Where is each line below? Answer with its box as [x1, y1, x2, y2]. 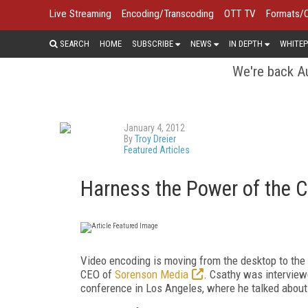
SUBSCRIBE [132, 38, 173, 49]
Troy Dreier [135, 133, 176, 144]
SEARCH [58, 38, 89, 49]
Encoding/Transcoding [122, 8, 214, 20]
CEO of [80, 267, 115, 281]
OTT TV [224, 8, 256, 20]
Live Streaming [49, 8, 111, 20]
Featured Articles [124, 144, 190, 155]
